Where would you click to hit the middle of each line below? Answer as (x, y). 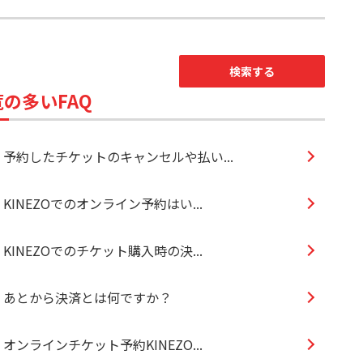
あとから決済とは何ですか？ (88, 297)
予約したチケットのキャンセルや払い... (118, 156)
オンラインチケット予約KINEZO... (103, 344)
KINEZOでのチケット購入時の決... (103, 250)
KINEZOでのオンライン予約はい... (103, 203)
